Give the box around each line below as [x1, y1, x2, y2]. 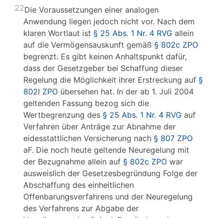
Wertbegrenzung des [23, 110, 103, 120]
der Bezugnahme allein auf [23, 157, 123, 166]
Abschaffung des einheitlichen [23, 180, 134, 190]
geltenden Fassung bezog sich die [23, 98, 149, 108]
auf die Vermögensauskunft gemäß [23, 40, 154, 50]
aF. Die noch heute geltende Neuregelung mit [23, 145, 189, 155]
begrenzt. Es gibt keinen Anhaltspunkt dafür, [23, 52, 187, 61]
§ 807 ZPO [154, 133, 193, 143]
